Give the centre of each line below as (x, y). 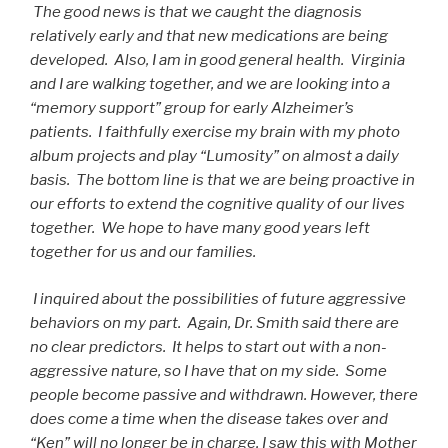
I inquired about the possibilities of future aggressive (219, 298)
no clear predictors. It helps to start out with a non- (208, 346)
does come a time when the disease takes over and (209, 418)
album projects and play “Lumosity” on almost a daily (214, 156)
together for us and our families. (143, 252)
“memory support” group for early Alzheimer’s (192, 108)
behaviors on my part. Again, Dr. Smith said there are (214, 322)
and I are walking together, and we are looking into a (210, 84)
